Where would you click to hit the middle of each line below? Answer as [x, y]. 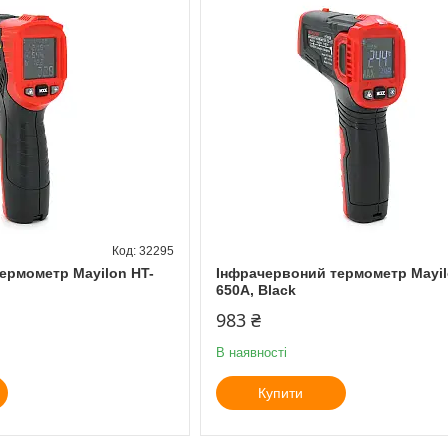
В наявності [251, 352]
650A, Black [255, 289]
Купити [281, 392]
